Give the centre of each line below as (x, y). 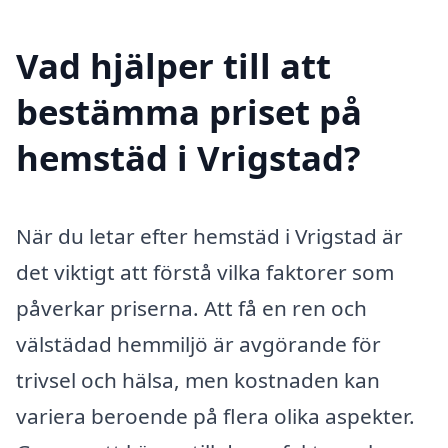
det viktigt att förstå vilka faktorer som (205, 271)
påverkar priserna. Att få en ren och (191, 307)
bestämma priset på (189, 111)
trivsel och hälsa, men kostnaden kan (198, 379)
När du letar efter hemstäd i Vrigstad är (209, 235)
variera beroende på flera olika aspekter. (215, 415)
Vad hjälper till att (173, 65)
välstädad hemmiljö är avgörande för (198, 343)
